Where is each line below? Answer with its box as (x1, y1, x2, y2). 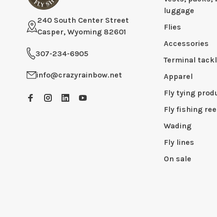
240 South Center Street (37, 15, 129, 25)
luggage (163, 6, 194, 15)
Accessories (163, 39, 209, 48)
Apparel (163, 72, 193, 81)
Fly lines (163, 138, 194, 147)
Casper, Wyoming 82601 (37, 27, 126, 36)
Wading (163, 121, 191, 130)
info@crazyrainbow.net (36, 70, 122, 79)
